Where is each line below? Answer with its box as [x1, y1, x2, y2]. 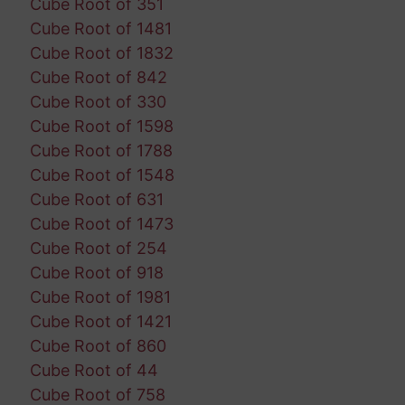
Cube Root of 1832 [29, 42, 174, 62]
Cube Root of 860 [29, 335, 166, 355]
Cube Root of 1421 [29, 311, 172, 331]
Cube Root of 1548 [29, 165, 174, 184]
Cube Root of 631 [29, 189, 164, 209]
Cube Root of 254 [29, 238, 167, 258]
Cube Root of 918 [29, 262, 164, 282]
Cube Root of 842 [29, 67, 167, 87]
